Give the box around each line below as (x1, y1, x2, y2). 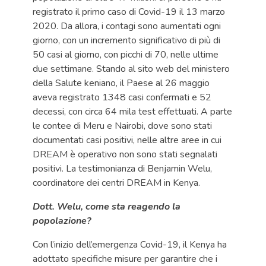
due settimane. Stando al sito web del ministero (33, 62, 230, 75)
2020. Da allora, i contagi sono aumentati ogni (33, 20, 221, 33)
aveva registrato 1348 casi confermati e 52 (33, 91, 211, 104)
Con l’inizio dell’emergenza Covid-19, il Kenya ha (33, 238, 227, 251)
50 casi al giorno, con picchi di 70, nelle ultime (33, 48, 218, 61)
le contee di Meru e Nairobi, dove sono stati (33, 119, 212, 132)
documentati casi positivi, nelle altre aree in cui (33, 134, 221, 147)
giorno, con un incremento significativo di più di (33, 34, 220, 47)
